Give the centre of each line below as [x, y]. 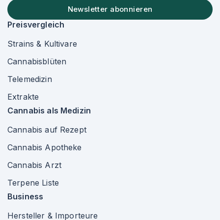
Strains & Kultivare [42, 44]
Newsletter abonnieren [110, 9]
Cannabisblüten [37, 61]
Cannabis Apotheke [45, 147]
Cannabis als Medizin [49, 110]
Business [26, 196]
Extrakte [23, 97]
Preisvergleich [36, 25]
